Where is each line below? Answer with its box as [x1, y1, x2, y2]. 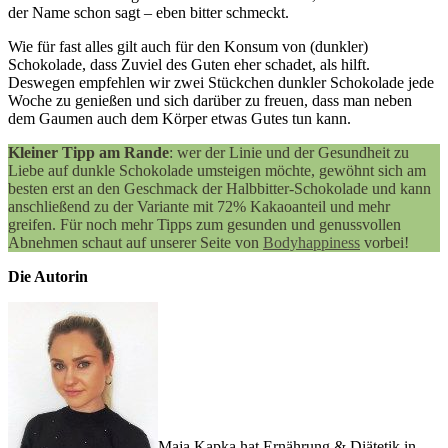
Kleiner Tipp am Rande [8, 144, 169, 162]
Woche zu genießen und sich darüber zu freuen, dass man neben [8, 92, 412, 110]
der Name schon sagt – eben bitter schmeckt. [8, 4, 289, 22]
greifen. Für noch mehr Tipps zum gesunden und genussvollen [8, 216, 401, 234]
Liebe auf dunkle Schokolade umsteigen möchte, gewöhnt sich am [8, 162, 426, 180]
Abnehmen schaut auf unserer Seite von [8, 234, 263, 252]
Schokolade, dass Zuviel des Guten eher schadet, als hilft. [8, 56, 370, 74]
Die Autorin [8, 268, 88, 286]
